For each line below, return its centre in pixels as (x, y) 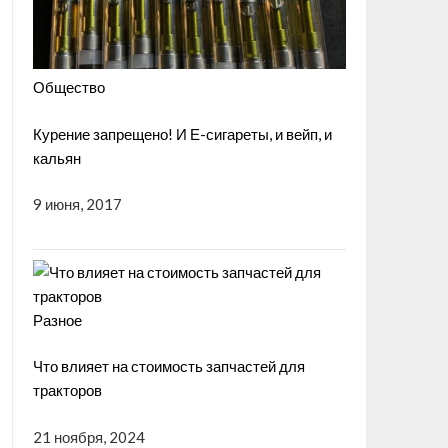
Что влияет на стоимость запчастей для (168, 366)
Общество (68, 87)
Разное (57, 319)
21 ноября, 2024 (88, 436)
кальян (56, 157)
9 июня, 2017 (77, 204)
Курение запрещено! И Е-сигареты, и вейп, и (182, 133)
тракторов (67, 390)
